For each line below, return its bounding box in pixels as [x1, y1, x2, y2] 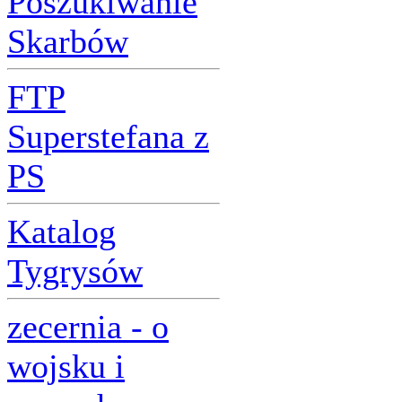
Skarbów [7, 22, 128, 60]
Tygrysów [7, 252, 143, 290]
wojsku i [7, 347, 125, 385]
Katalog [7, 213, 116, 250]
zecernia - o [7, 308, 169, 345]
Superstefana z [7, 118, 209, 155]
